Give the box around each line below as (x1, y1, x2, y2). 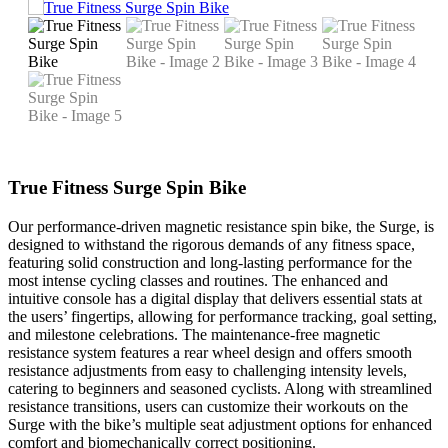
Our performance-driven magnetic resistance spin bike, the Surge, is (8, 217, 434, 235)
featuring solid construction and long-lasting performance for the (8, 253, 412, 271)
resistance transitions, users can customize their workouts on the (8, 397, 408, 415)
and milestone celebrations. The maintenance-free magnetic (8, 325, 380, 343)
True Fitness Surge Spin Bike (8, 176, 246, 198)
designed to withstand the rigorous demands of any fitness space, (8, 235, 415, 253)
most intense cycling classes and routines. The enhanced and (8, 271, 388, 289)
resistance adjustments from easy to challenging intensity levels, (8, 361, 407, 379)
